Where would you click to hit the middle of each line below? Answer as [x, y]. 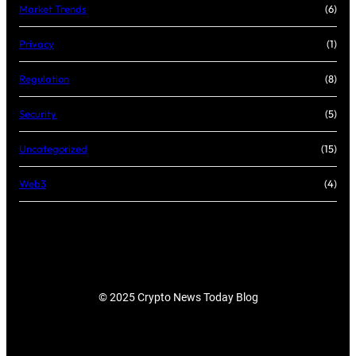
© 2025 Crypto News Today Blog [178, 298]
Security [38, 114]
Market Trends [53, 9]
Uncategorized [53, 149]
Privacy [37, 44]
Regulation [44, 79]
